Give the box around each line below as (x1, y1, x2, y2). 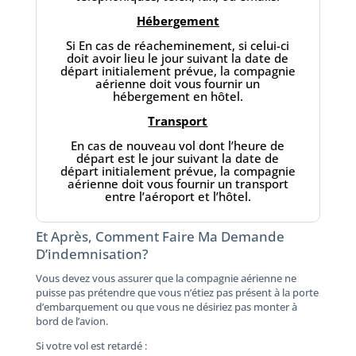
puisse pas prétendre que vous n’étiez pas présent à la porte (35, 284, 319, 300)
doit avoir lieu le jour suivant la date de (67, 49, 289, 66)
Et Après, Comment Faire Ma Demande (35, 226, 284, 246)
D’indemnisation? (35, 244, 149, 263)
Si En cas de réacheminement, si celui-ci (66, 37, 290, 53)
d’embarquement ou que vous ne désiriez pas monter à (35, 299, 297, 314)
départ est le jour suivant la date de (76, 149, 280, 166)
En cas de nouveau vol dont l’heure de (71, 137, 285, 153)
